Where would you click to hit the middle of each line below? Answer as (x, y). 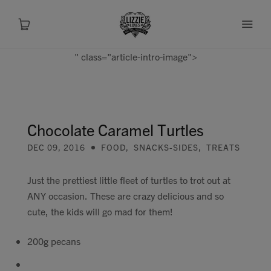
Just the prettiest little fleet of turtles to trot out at (129, 180)
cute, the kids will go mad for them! (100, 211)
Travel (127, 222)
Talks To (127, 255)
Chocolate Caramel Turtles (116, 129)
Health (127, 190)
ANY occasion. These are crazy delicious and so (126, 195)
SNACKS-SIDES (166, 147)
